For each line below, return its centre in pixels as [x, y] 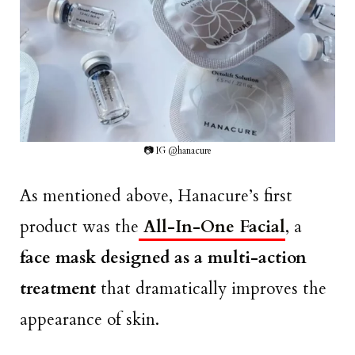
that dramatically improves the [214, 289]
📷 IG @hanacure [177, 150]
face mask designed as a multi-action [163, 258]
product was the [79, 227]
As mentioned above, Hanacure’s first [156, 197]
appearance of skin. [92, 320]
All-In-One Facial [212, 227]
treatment [60, 289]
